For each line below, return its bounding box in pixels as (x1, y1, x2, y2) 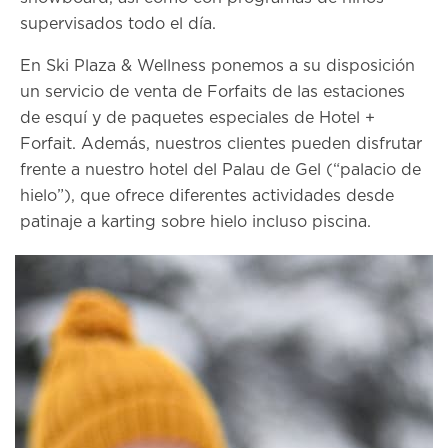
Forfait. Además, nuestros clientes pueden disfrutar (20, 136, 422, 152)
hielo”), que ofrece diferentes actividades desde (20, 188, 394, 204)
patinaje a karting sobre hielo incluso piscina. (20, 214, 371, 230)
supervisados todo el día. (20, 16, 216, 32)
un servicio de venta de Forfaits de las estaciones (20, 84, 405, 100)
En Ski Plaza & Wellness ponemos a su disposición (20, 58, 415, 74)
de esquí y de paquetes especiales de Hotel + (20, 110, 375, 126)
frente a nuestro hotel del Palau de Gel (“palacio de (20, 162, 421, 178)
